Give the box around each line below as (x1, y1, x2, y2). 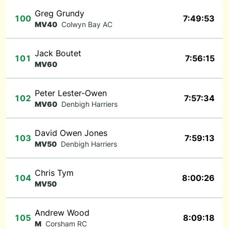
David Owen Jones (35, 128, 107, 138)
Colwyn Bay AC (61, 20, 112, 29)
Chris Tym (35, 168, 74, 178)
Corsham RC (45, 219, 87, 228)
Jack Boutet (35, 48, 81, 58)
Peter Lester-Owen (35, 88, 107, 98)
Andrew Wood (35, 208, 89, 218)
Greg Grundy (35, 8, 84, 18)
